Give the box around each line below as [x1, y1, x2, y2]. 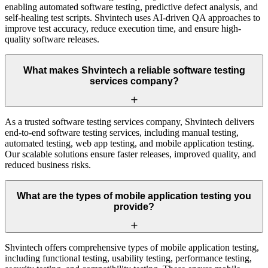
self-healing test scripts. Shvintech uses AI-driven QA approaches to [5, 12, 260, 23]
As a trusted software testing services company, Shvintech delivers [5, 116, 254, 127]
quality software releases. [5, 33, 99, 44]
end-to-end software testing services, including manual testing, [5, 127, 239, 138]
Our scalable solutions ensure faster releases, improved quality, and [5, 148, 256, 159]
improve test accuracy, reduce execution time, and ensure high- [5, 23, 241, 33]
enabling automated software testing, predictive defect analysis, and [5, 1, 258, 12]
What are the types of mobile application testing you [17, 191, 251, 202]
